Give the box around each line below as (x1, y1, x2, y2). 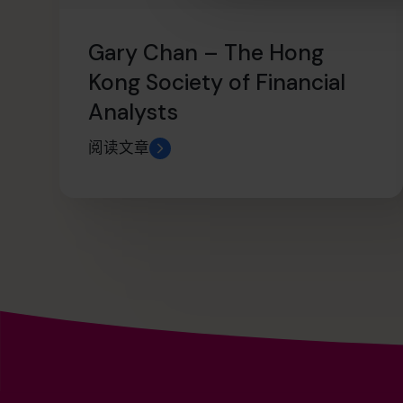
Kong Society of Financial (88, 67, 346, 97)
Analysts (88, 96, 179, 127)
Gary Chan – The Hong (88, 37, 325, 67)
